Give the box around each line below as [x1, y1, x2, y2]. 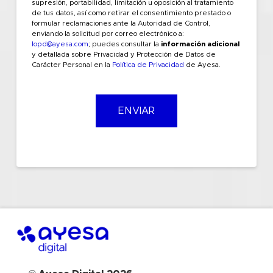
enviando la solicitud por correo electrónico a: [31, 30, 184, 38]
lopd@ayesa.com [31, 41, 88, 48]
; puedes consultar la [88, 41, 161, 48]
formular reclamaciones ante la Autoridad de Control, [31, 20, 210, 27]
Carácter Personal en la [31, 62, 112, 69]
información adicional [160, 41, 239, 48]
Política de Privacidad [112, 62, 184, 69]
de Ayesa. [183, 62, 221, 69]
